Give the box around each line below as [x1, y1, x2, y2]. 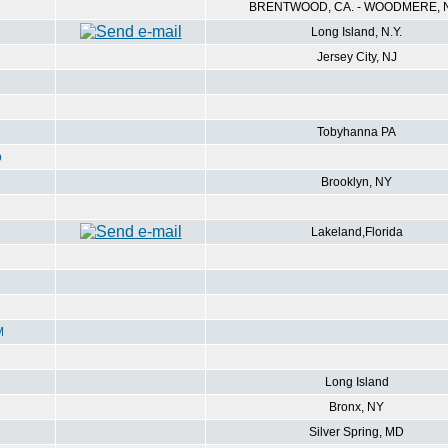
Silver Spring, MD [309, 425, 404, 439]
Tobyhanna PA [317, 125, 396, 139]
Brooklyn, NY [321, 175, 392, 189]
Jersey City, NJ [316, 50, 397, 64]
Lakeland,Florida [310, 225, 403, 239]
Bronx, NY [329, 400, 384, 414]
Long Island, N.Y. [311, 25, 402, 39]
